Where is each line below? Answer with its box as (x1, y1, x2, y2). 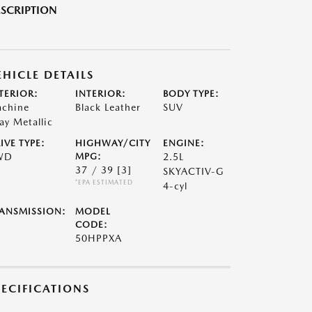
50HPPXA (75, 233, 122, 244)
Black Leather (75, 102, 141, 113)
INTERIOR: (75, 88, 126, 99)
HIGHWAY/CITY (75, 138, 150, 148)
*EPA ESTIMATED (75, 178, 133, 186)
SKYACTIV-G (163, 166, 225, 177)
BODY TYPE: (163, 88, 220, 99)
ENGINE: (163, 138, 205, 148)
